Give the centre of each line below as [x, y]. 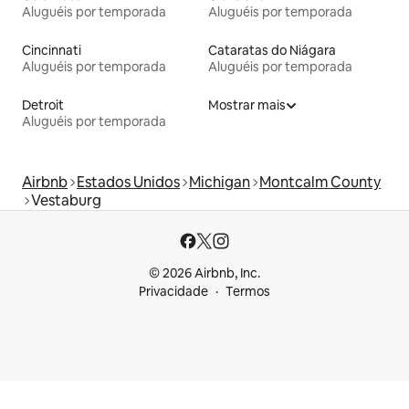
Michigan [220, 182]
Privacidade [173, 291]
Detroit [43, 105]
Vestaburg [66, 200]
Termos [248, 291]
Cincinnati [52, 50]
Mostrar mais [247, 105]
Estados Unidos [128, 182]
